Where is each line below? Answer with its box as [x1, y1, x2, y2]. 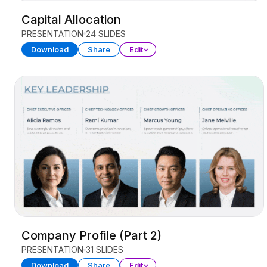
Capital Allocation [21, 12, 121, 27]
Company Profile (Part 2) [21, 228, 162, 243]
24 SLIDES [86, 28, 126, 39]
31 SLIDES [86, 244, 123, 255]
